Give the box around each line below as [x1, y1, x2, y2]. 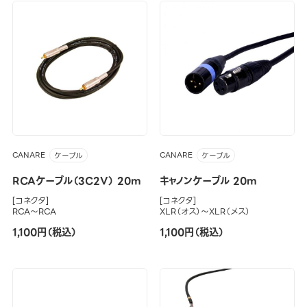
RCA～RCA [12, 205, 56, 219]
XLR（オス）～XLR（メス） [159, 205, 250, 219]
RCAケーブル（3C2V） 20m [12, 173, 141, 190]
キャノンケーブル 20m [159, 173, 257, 190]
